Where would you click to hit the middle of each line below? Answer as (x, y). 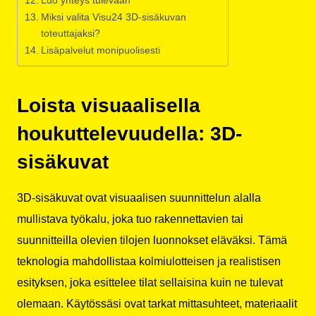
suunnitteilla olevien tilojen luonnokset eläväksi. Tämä (152, 240)
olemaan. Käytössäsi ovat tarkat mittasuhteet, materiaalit (157, 303)
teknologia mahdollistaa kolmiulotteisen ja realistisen (149, 261)
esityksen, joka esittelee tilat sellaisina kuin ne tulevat (150, 282)
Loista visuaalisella (109, 105)
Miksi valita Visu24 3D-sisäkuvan (113, 17)
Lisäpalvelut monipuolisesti (100, 50)
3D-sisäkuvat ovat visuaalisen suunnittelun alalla (139, 197)
